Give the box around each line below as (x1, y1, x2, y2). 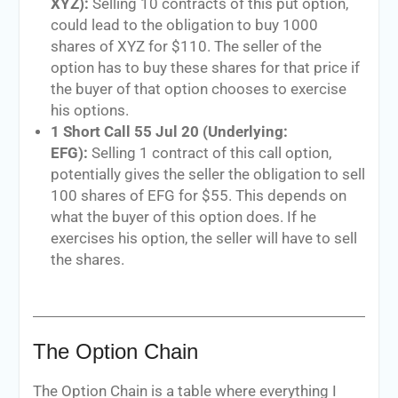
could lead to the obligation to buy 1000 (50, 16, 318, 34)
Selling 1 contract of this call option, (91, 144, 331, 162)
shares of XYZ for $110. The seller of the (50, 37, 322, 55)
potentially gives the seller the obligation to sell (50, 165, 365, 183)
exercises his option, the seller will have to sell (50, 229, 357, 247)
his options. (50, 101, 129, 119)
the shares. (50, 251, 124, 268)
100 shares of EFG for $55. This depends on (50, 187, 346, 204)
